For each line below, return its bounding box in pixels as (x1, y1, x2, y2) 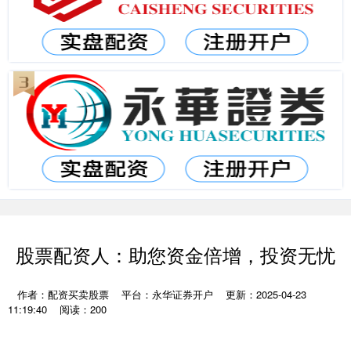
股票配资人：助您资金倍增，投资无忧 (16, 241, 335, 268)
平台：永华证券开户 (121, 287, 213, 302)
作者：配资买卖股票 (17, 287, 112, 302)
